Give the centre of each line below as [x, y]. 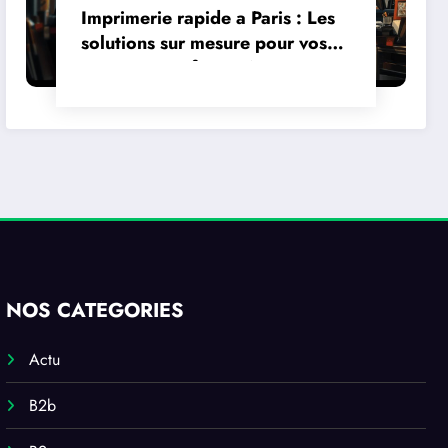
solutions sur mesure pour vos [204, 42]
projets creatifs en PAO [177, 67]
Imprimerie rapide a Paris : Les [208, 17]
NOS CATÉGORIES [95, 310]
